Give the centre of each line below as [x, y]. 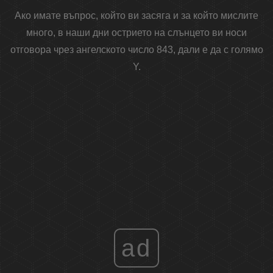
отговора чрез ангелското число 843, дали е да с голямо [136, 50]
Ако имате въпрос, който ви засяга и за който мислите [136, 16]
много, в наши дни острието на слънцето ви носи [136, 33]
